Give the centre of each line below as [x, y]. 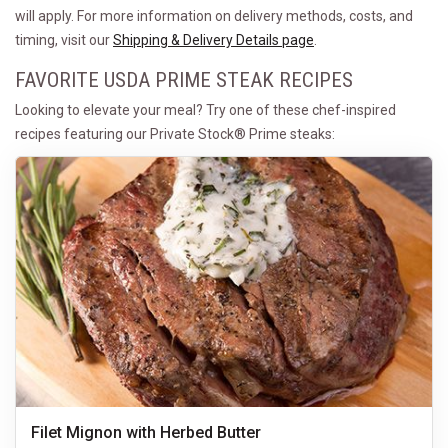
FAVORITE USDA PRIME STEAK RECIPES [184, 80]
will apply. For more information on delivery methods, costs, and [214, 16]
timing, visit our [64, 40]
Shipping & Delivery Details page [213, 40]
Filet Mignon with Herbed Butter [146, 432]
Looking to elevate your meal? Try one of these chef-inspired [205, 110]
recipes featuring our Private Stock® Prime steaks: [175, 134]
